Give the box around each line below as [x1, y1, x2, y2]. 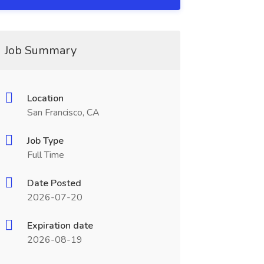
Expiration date [27, 219, 93, 232]
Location [27, 92, 64, 105]
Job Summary [4, 42, 77, 58]
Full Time [27, 148, 64, 161]
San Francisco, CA [27, 106, 100, 119]
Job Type [27, 134, 64, 147]
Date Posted [27, 177, 81, 190]
